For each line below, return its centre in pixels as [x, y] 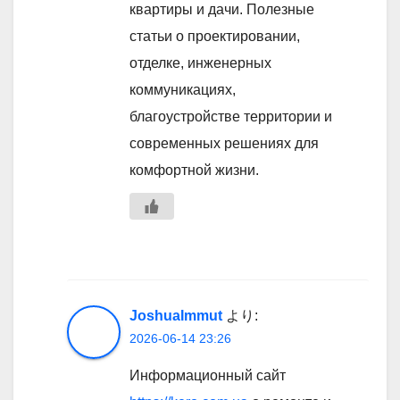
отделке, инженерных [200, 63]
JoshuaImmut [176, 316]
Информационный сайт [208, 376]
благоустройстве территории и [231, 117]
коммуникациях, [183, 90]
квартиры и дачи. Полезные [222, 10]
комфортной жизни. [194, 171]
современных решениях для [224, 144]
